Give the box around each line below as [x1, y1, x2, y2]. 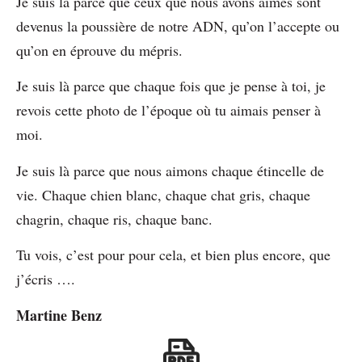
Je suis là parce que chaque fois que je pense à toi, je [16, 76, 326, 96]
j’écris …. [16, 269, 75, 289]
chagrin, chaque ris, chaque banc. [16, 208, 217, 229]
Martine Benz [16, 304, 102, 326]
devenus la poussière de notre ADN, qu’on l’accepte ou [16, 15, 339, 36]
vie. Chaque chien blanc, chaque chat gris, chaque [16, 184, 310, 204]
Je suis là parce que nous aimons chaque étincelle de [16, 160, 324, 180]
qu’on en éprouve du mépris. [16, 40, 187, 60]
